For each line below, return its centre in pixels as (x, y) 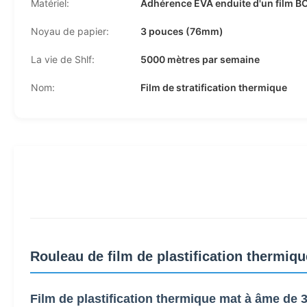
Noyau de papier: (70, 31)
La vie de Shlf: (63, 59)
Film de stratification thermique (214, 87)
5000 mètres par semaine (200, 59)
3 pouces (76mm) (182, 31)
